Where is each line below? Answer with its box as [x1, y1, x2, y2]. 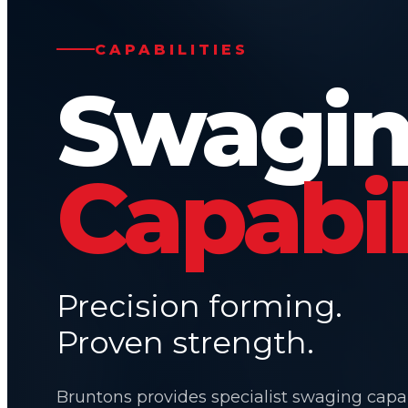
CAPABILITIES [94, 40, 249, 58]
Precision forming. [56, 286, 342, 324]
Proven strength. [56, 322, 314, 361]
